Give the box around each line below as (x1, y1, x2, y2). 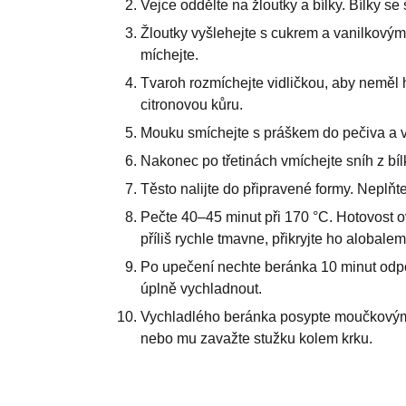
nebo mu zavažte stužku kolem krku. (140, 330, 372, 346)
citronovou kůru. (140, 96, 243, 112)
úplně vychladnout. (140, 280, 262, 296)
